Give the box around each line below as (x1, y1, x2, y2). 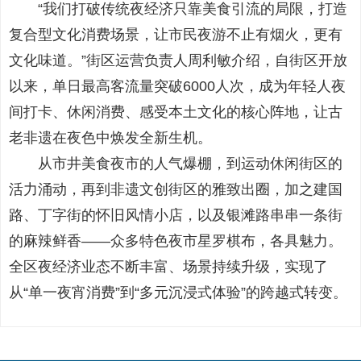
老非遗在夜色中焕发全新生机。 (9, 130, 212, 146)
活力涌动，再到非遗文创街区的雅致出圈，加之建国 (9, 181, 342, 197)
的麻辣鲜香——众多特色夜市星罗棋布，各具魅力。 (9, 233, 342, 249)
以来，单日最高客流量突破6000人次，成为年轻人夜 (9, 78, 346, 94)
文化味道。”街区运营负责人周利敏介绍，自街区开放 (9, 52, 347, 68)
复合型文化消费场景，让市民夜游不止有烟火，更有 (9, 27, 342, 43)
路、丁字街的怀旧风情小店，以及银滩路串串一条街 (9, 207, 342, 223)
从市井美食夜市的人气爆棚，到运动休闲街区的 (9, 156, 342, 172)
